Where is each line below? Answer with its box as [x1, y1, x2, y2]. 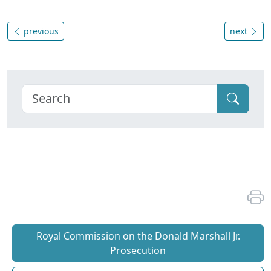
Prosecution [110, 244, 166, 257]
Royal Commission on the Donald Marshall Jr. [36, 229, 240, 243]
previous [21, 25, 59, 37]
